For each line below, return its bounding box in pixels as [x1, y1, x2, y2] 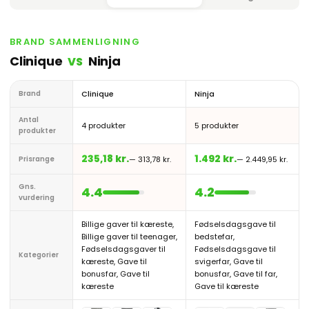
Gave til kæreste [195, 281, 259, 292]
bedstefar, [195, 231, 235, 242]
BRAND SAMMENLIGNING [10, 35, 140, 48]
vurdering [19, 192, 54, 203]
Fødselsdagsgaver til [81, 243, 166, 255]
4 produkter [81, 120, 126, 131]
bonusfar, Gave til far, [195, 268, 277, 279]
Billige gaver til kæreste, [81, 219, 174, 230]
